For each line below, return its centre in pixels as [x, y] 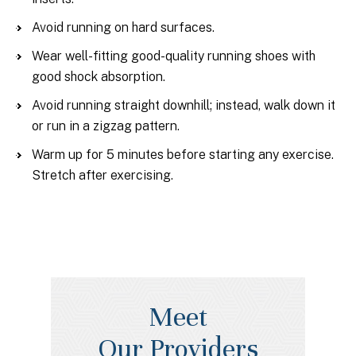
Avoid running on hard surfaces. [123, 27]
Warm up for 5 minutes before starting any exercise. [183, 155]
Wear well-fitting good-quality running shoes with [174, 56]
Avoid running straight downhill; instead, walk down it [184, 105]
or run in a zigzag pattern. [106, 126]
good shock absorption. [99, 77]
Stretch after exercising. [103, 175]
